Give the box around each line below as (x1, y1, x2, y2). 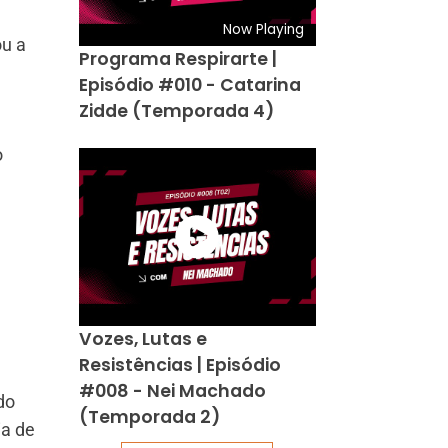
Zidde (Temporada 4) (78, 98, 274, 123)
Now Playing (223, 20, 305, 39)
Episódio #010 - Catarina (78, 72, 301, 97)
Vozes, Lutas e (78, 326, 207, 351)
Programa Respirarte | (78, 46, 277, 71)
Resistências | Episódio (78, 352, 281, 377)
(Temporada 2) (78, 404, 220, 429)
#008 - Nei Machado (78, 378, 266, 403)
